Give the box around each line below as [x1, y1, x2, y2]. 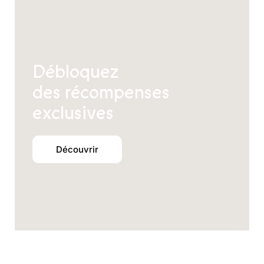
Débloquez [32, 60, 118, 84]
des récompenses [32, 81, 170, 105]
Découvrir [55, 144, 98, 155]
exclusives [32, 101, 114, 126]
